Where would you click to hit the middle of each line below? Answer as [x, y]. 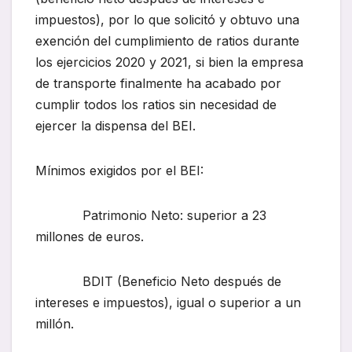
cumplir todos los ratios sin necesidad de [156, 105]
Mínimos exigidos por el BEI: [119, 171]
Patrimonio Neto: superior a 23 [151, 216]
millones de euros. [90, 237]
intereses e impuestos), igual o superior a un [168, 303]
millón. [55, 324]
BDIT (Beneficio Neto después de [158, 282]
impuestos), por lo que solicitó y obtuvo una [167, 20]
